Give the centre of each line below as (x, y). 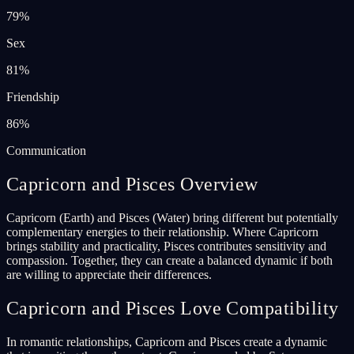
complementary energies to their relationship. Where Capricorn (162, 232)
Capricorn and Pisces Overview (132, 184)
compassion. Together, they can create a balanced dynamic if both (169, 260)
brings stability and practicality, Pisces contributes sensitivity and (166, 246)
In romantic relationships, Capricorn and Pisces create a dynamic (167, 341)
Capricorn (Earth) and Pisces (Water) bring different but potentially (172, 217)
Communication (46, 150)
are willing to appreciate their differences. (109, 274)
